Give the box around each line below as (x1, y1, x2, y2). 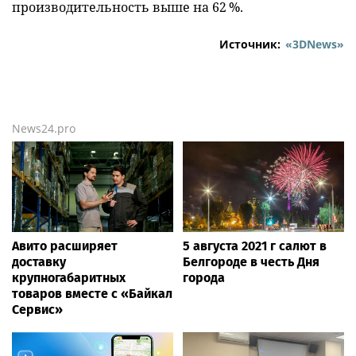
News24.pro (12, 121, 75, 136)
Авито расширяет (12, 238, 118, 254)
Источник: (219, 37, 281, 52)
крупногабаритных (12, 270, 126, 286)
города (183, 270, 225, 286)
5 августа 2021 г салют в (183, 238, 327, 254)
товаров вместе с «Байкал (12, 286, 172, 302)
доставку (12, 254, 66, 270)
